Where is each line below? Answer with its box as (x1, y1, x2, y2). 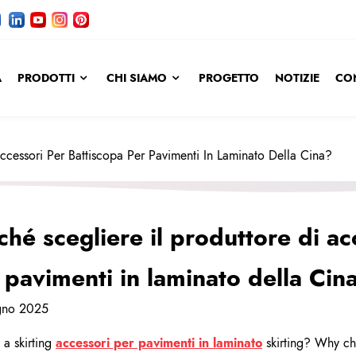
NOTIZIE (274, 70, 319, 86)
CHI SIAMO (106, 70, 167, 86)
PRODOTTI (17, 70, 75, 86)
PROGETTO (198, 70, 259, 86)
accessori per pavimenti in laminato (56, 333, 262, 352)
